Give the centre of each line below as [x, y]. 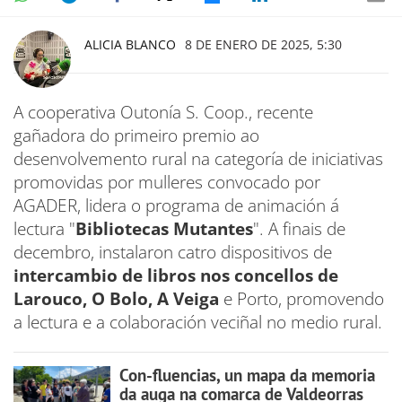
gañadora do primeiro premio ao [136, 136]
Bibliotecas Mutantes [164, 229]
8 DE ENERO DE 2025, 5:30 [263, 45]
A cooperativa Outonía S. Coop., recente [163, 113]
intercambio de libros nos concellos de [176, 276]
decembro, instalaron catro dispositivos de [173, 253]
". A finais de [299, 229]
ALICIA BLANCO [130, 45]
